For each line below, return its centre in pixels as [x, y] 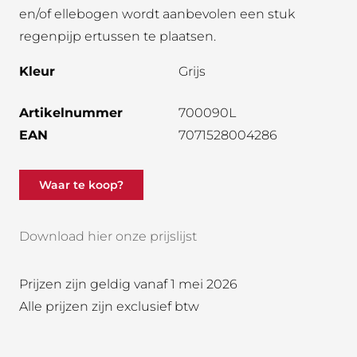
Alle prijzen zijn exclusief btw [109, 307]
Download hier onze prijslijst [108, 237]
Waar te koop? [82, 184]
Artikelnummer [71, 113]
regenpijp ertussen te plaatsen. [118, 36]
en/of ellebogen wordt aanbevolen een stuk [157, 14]
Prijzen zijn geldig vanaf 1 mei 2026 [128, 284]
